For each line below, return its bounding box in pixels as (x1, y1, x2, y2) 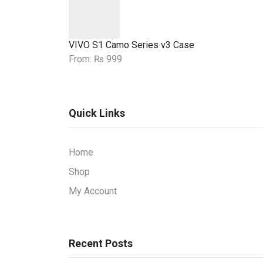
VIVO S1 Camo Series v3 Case (69, 39, 194, 50)
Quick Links (69, 106, 125, 119)
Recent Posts (69, 237, 133, 249)
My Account (69, 185, 117, 197)
